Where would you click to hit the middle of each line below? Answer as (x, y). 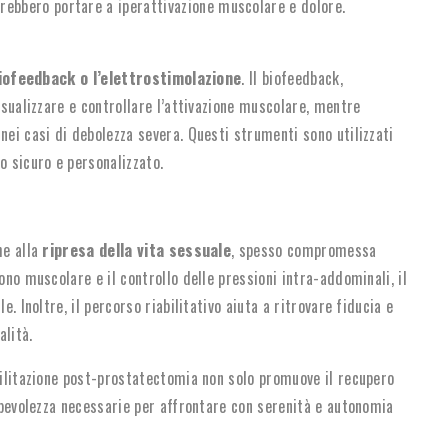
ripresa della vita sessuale (135, 249)
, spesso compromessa (304, 249)
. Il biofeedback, (292, 77)
